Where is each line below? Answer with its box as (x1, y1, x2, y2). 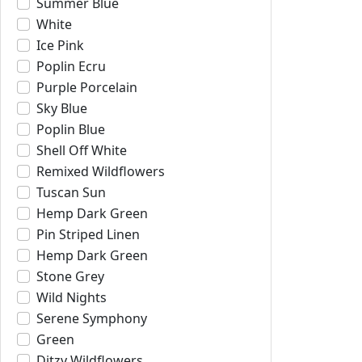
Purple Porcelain (36, 78, 137, 96)
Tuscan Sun (36, 183, 106, 201)
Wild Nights (36, 288, 107, 306)
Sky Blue (36, 99, 87, 117)
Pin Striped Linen (36, 225, 140, 243)
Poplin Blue (36, 120, 105, 138)
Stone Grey (36, 267, 104, 285)
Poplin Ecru (36, 57, 106, 75)
